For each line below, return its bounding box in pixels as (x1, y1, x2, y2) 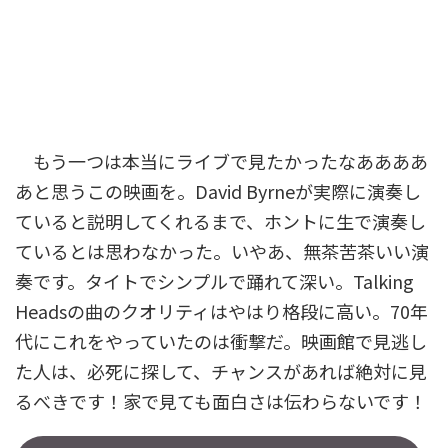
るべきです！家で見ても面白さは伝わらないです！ (15, 388, 427, 414)
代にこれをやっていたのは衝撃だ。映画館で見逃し (15, 328, 427, 354)
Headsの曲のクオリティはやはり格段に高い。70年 (15, 298, 428, 324)
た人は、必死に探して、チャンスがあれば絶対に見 (15, 358, 427, 384)
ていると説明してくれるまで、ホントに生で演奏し (15, 208, 426, 234)
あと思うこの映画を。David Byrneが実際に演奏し (15, 178, 421, 204)
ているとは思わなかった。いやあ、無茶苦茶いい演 (15, 238, 429, 264)
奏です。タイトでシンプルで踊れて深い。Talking (15, 268, 414, 294)
